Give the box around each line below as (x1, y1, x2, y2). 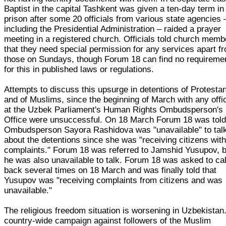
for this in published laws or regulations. (4, 64, 154, 74)
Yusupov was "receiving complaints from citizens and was (4, 175, 223, 185)
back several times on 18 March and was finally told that (4, 165, 217, 175)
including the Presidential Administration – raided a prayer (4, 24, 221, 34)
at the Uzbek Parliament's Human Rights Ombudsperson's (4, 104, 223, 115)
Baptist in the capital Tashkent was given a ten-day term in (4, 4, 224, 14)
